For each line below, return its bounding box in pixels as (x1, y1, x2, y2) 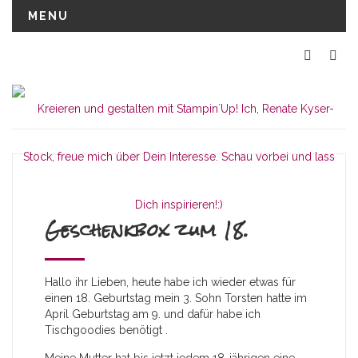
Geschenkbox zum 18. (45, 211, 249, 249)
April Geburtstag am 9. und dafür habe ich (45, 308, 261, 321)
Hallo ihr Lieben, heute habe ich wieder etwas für (45, 276, 296, 289)
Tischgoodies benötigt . (45, 324, 168, 337)
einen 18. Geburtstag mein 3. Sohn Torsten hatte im (45, 292, 307, 305)
